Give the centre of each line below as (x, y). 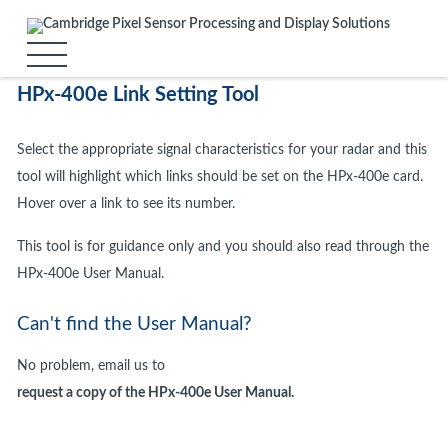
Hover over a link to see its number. (125, 204)
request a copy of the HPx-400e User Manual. (155, 393)
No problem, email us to (90, 366)
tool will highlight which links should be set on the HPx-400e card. (219, 177)
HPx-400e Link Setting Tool (137, 95)
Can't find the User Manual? (134, 324)
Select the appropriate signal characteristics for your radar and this (221, 150)
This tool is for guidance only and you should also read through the (222, 247)
